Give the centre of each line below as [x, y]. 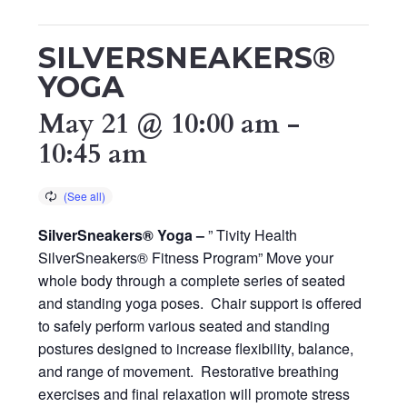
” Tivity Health [253, 234]
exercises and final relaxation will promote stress [194, 393]
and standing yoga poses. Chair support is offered [200, 303]
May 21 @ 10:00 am [159, 124]
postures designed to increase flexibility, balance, [196, 348]
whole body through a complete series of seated [192, 280]
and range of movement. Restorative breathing [189, 371]
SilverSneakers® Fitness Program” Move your [186, 257]
